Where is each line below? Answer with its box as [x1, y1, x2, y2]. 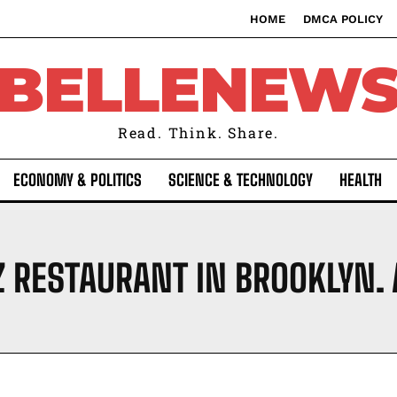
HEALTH [339, 170, 382, 190]
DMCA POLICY [303, 12, 383, 26]
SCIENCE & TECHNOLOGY [168, 170, 313, 190]
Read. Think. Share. [117, 123, 280, 142]
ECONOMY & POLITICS [13, 170, 142, 190]
